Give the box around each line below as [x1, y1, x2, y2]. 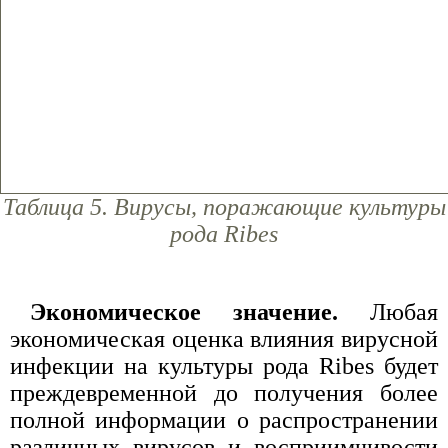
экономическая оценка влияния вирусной [10, 325, 438, 352]
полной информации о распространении [10, 406, 438, 433]
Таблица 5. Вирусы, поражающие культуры [2, 193, 446, 220]
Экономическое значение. [30, 298, 338, 325]
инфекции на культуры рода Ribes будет [10, 352, 438, 379]
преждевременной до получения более [10, 379, 438, 406]
